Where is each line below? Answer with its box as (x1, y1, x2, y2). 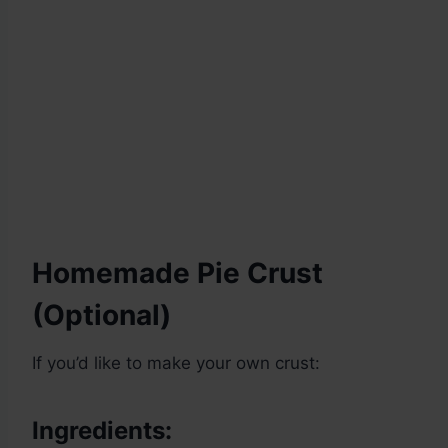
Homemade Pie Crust (32, 256, 323, 291)
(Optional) (32, 298, 171, 333)
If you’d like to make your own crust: (32, 353, 320, 374)
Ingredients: (32, 416, 172, 446)
